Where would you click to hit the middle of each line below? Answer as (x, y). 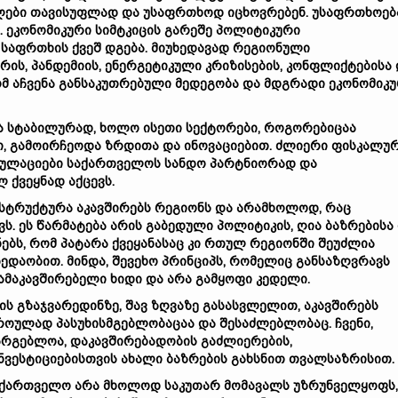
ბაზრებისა (359, 226)
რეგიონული (271, 48)
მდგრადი (295, 84)
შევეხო (135, 261)
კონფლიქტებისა (339, 66)
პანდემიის (65, 66)
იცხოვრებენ (267, 12)
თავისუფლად (74, 12)
